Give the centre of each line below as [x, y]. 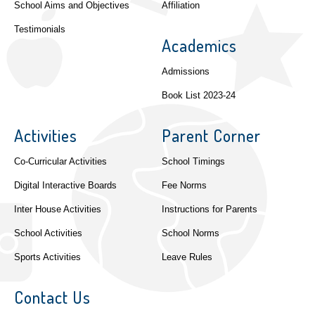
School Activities [48, 234]
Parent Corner [211, 136]
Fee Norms [184, 186]
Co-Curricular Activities [60, 162]
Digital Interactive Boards [65, 186]
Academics [199, 46]
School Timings [193, 162]
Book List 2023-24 [198, 96]
